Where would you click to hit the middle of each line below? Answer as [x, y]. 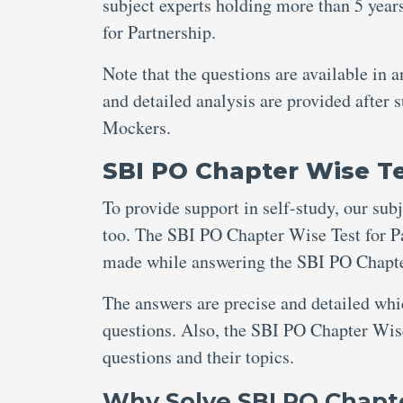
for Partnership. [159, 32]
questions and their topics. [198, 357]
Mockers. [137, 127]
